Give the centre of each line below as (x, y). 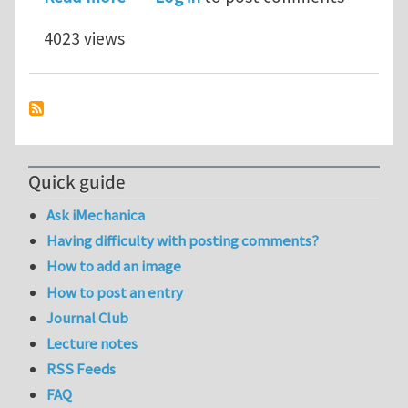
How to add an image (114, 266)
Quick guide (77, 183)
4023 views (84, 38)
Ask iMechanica (96, 215)
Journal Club (88, 317)
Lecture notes (92, 344)
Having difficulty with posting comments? (183, 241)
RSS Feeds (82, 369)
